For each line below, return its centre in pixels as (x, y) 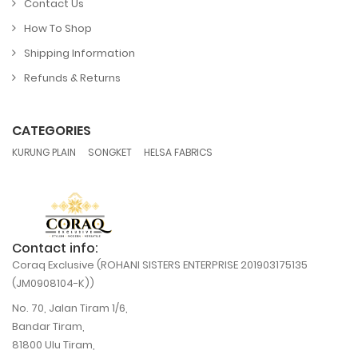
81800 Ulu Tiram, (54, 345)
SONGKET (110, 152)
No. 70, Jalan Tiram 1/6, (70, 308)
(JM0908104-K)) (53, 284)
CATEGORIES (52, 130)
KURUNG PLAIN (44, 152)
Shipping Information (80, 53)
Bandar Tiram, (48, 327)
